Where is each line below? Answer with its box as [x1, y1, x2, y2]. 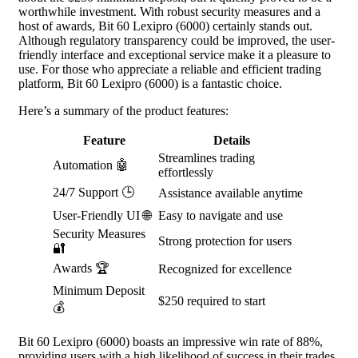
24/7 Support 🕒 [53, 185, 134, 199]
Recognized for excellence [158, 261, 292, 276]
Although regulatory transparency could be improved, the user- [18, 33, 335, 47]
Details [213, 133, 250, 147]
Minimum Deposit [53, 283, 145, 297]
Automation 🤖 [53, 157, 129, 172]
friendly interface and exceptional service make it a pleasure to [18, 47, 331, 62]
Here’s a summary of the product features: [18, 103, 229, 117]
